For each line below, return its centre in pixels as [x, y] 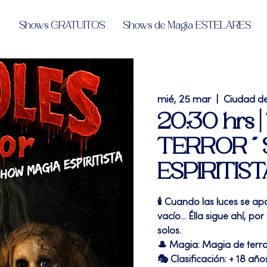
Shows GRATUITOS [62, 26]
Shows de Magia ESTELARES [187, 26]
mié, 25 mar [184, 100]
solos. [169, 231]
